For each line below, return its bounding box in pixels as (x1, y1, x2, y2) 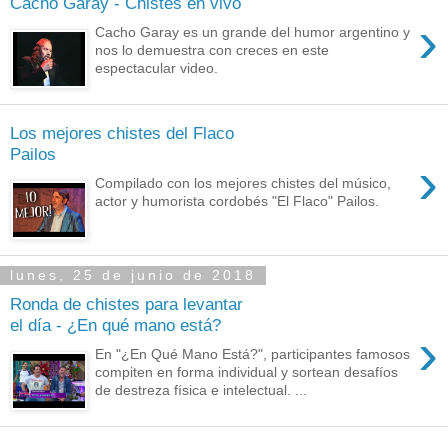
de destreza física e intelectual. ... (95, 381, 308, 398)
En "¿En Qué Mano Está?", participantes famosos (95, 345, 411, 362)
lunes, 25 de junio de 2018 (10, 267, 256, 284)
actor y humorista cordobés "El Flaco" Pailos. (95, 192, 380, 209)
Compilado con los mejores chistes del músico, (95, 174, 392, 191)
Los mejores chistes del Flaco (10, 123, 234, 144)
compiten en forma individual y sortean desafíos (95, 363, 399, 380)
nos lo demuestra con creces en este (95, 41, 330, 58)
